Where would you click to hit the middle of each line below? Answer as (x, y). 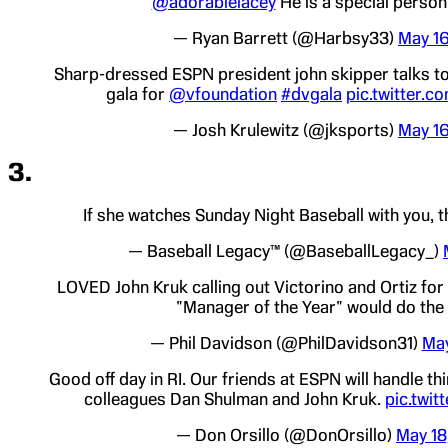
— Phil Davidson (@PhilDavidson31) (285, 343)
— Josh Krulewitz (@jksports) (285, 129)
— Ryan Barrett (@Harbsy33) (285, 37)
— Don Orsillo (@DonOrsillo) (286, 435)
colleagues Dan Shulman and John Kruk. (234, 399)
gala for (137, 93)
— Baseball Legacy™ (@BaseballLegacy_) (285, 251)
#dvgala (311, 93)
